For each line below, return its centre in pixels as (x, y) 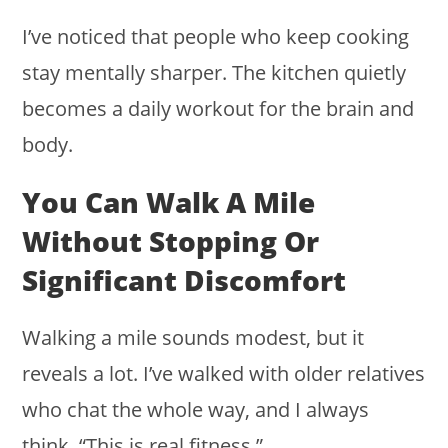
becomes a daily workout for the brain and (218, 109)
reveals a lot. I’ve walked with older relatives (224, 374)
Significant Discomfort (184, 280)
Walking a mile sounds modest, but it (193, 338)
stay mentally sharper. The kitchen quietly (214, 73)
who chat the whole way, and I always (196, 410)
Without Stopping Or (171, 241)
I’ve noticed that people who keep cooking (216, 37)
